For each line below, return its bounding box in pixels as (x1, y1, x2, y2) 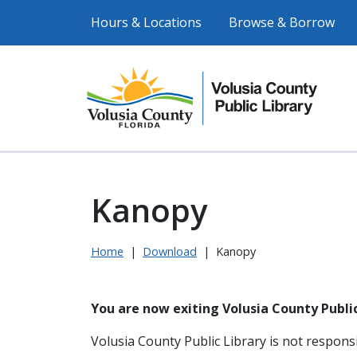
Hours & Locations (91, 14, 202, 31)
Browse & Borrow (229, 14, 335, 31)
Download (143, 244, 197, 259)
